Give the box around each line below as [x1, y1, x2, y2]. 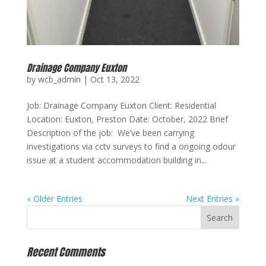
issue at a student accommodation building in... [26, 154, 207, 166]
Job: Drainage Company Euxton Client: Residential [26, 99, 216, 111]
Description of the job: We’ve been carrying [26, 126, 194, 138]
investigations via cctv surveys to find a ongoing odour [26, 140, 236, 152]
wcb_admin [37, 73, 81, 85]
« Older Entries [26, 192, 83, 204]
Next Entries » [186, 192, 240, 204]
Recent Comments [26, 243, 105, 260]
